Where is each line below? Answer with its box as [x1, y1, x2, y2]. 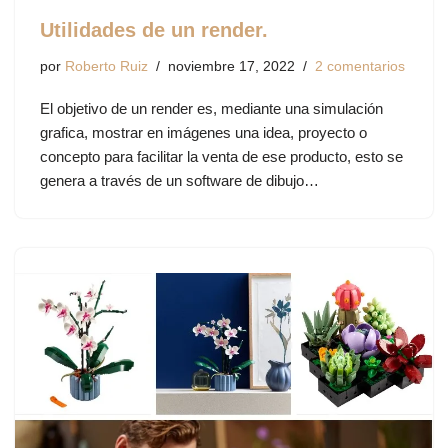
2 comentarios [315, 58, 405, 74]
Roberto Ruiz [65, 58, 148, 74]
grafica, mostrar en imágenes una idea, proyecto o [40, 123, 367, 141]
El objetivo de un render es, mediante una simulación [40, 99, 383, 117]
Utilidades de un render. [40, 18, 268, 41]
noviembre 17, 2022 [168, 58, 295, 74]
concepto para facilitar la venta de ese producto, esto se [40, 147, 403, 165]
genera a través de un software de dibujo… [40, 171, 323, 189]
